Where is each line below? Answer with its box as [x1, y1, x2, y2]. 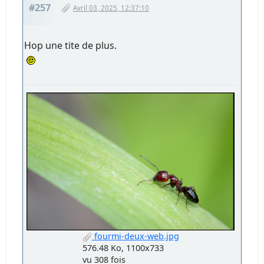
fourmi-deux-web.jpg [91, 230, 179, 242]
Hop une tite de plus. [24, 38, 117, 52]
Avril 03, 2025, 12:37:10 [73, 3, 150, 12]
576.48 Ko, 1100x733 [82, 242, 164, 254]
